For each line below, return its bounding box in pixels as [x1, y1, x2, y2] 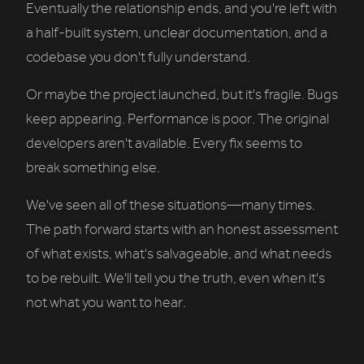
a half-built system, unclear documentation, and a [26, 24, 327, 42]
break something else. [26, 159, 160, 177]
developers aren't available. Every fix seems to [26, 135, 302, 153]
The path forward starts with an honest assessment [26, 221, 338, 239]
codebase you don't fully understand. [26, 49, 250, 67]
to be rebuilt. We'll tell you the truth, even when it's [26, 270, 325, 288]
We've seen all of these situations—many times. [26, 197, 315, 214]
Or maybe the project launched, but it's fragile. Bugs [26, 86, 338, 104]
